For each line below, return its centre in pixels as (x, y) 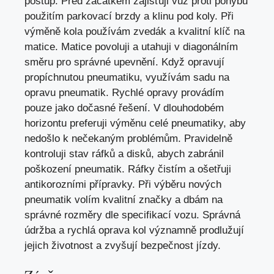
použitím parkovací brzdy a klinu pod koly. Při (129, 16)
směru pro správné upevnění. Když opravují (124, 62)
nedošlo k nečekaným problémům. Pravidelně (128, 138)
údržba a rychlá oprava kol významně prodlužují (134, 230)
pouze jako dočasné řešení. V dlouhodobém (124, 108)
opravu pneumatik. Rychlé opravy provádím (124, 92)
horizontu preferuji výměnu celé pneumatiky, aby (135, 123)
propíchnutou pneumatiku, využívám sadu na (127, 77)
